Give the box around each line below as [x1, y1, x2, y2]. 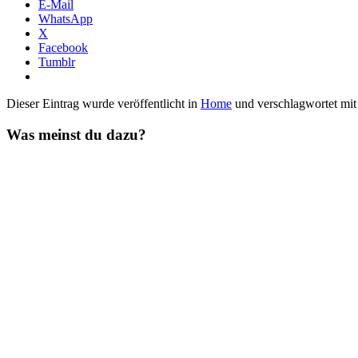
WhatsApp [38, 11, 93, 26]
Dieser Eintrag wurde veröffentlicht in [6, 96, 201, 110]
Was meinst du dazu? [6, 125, 146, 143]
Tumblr [38, 54, 75, 69]
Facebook [38, 40, 88, 54]
